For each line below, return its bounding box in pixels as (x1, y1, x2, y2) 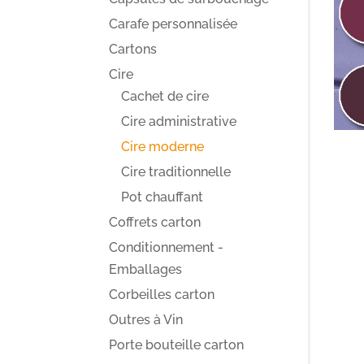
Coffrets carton (109, 214, 201, 230)
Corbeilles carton (109, 287, 215, 302)
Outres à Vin (109, 312, 184, 327)
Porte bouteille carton (109, 337, 245, 353)
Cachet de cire (121, 89, 210, 104)
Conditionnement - (109, 240, 224, 255)
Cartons (109, 41, 158, 57)
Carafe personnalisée (109, 16, 238, 32)
